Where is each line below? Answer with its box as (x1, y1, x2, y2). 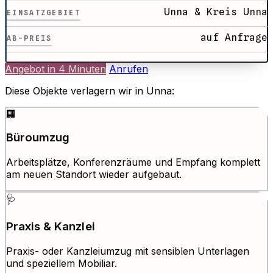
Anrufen (109, 63, 148, 76)
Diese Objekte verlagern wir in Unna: (5, 85, 174, 97)
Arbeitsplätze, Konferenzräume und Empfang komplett (5, 156, 260, 169)
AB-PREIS (7, 34, 52, 43)
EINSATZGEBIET (7, 9, 80, 18)
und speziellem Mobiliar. (5, 257, 117, 269)
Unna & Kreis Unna (163, 6, 268, 18)
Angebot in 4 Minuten (5, 63, 106, 76)
